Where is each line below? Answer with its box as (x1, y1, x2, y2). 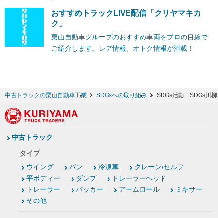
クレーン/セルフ (134, 163, 184, 171)
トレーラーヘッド (112, 174, 166, 182)
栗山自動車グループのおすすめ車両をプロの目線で (51, 33, 208, 41)
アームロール (119, 185, 160, 194)
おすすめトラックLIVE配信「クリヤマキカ (51, 8, 201, 17)
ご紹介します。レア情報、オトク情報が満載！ (51, 44, 194, 52)
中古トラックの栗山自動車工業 (5, 91, 87, 99)
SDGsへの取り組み (96, 91, 147, 99)
